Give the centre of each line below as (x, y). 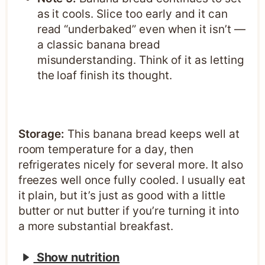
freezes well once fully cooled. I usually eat (132, 180)
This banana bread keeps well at (152, 134)
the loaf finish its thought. (104, 76)
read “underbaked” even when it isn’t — (141, 30)
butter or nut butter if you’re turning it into (128, 211)
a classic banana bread (99, 45)
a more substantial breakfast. (96, 227)
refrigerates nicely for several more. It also (130, 165)
